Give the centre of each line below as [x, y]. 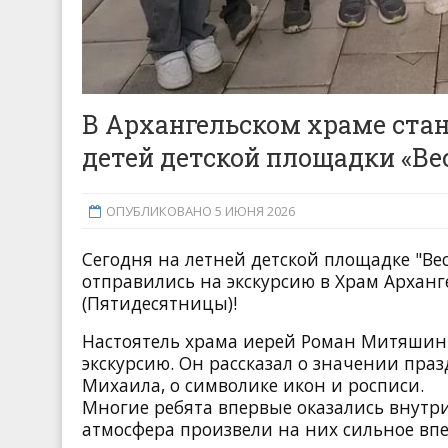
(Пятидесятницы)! [159, 302]
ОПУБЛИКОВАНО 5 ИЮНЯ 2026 [200, 210]
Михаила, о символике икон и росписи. [253, 384]
